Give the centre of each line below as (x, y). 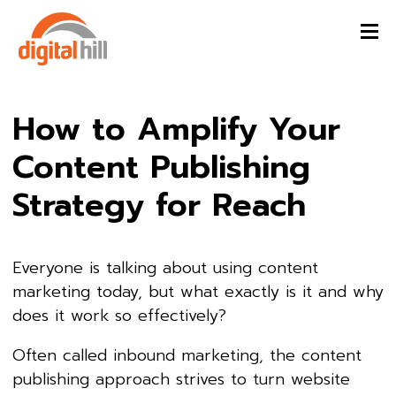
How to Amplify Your (176, 129)
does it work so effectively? (119, 315)
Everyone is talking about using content (165, 267)
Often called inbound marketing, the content (187, 355)
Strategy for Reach (159, 205)
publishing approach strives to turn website (181, 379)
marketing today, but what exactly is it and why (198, 291)
